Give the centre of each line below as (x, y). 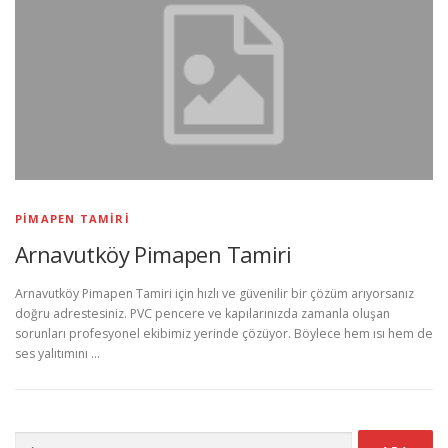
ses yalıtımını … (57, 354)
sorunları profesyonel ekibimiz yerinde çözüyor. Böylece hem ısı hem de (224, 334)
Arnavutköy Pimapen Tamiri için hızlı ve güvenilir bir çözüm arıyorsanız (214, 294)
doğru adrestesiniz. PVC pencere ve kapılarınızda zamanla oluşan (202, 314)
